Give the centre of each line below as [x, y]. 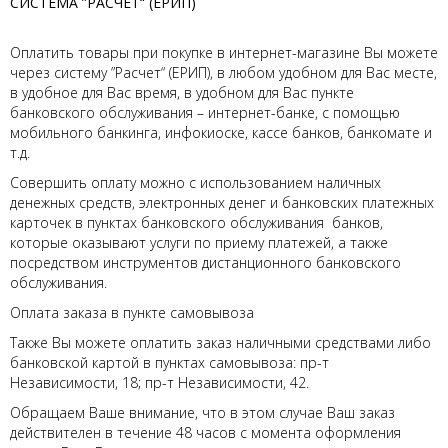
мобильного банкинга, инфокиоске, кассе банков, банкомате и [221, 132]
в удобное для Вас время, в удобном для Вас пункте [182, 92]
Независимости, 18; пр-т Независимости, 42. [169, 382]
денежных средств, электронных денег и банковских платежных [222, 202]
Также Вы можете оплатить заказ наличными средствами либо [220, 342]
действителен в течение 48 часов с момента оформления [205, 432]
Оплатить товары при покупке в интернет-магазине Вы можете [224, 52]
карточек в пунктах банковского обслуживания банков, [196, 222]
